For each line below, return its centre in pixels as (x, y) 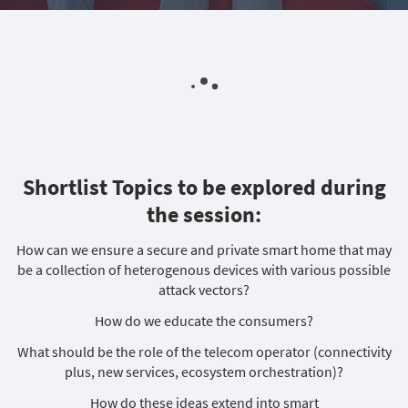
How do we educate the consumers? (204, 321)
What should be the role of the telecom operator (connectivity (204, 352)
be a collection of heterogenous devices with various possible (204, 270)
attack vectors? (204, 290)
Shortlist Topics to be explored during (204, 187)
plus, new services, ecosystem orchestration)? (204, 372)
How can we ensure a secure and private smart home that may (204, 250)
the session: (204, 214)
